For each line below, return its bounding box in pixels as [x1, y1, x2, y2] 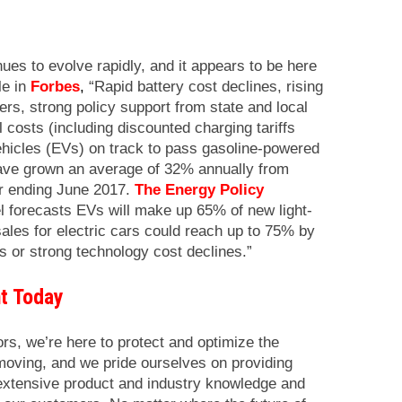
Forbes [31, 77, 80, 95]
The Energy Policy [135, 180, 264, 198]
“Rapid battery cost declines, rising [84, 77, 323, 95]
